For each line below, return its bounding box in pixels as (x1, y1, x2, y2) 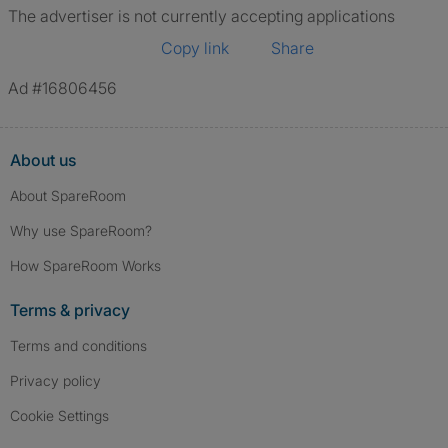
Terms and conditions (10, 337, 147, 354)
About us (10, 150, 76, 170)
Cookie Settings (20, 407, 109, 424)
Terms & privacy (10, 300, 130, 320)
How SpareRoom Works (10, 257, 161, 274)
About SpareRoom (10, 187, 126, 204)
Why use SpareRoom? (10, 222, 152, 239)
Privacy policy (10, 372, 101, 389)
